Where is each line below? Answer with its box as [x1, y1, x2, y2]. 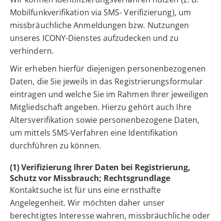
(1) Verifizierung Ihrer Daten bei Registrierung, [10, 162, 190, 173]
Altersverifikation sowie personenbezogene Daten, [10, 114, 199, 126]
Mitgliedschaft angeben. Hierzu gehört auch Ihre [10, 102, 191, 113]
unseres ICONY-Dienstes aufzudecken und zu [10, 33, 179, 44]
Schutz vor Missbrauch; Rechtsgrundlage [10, 173, 170, 184]
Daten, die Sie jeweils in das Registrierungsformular [10, 76, 203, 87]
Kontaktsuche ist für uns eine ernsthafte [10, 184, 161, 196]
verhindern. [10, 45, 54, 57]
